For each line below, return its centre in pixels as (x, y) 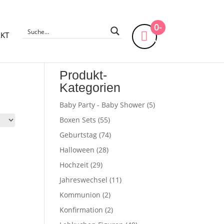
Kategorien (90, 87)
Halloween (77, 150)
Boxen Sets (78, 120)
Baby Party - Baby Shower (102, 105)
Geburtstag (78, 135)
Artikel (164, 38)
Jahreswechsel (84, 180)
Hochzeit (74, 165)
